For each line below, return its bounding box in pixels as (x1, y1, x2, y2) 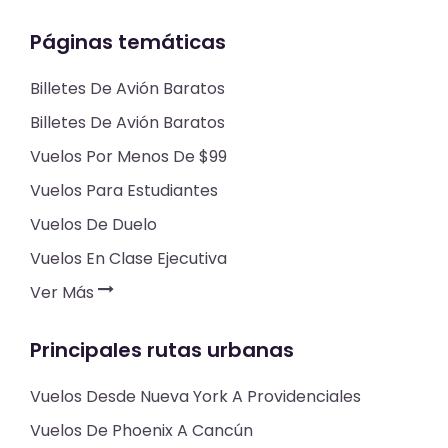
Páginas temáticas (29, 28, 226, 57)
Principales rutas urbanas (29, 336, 294, 365)
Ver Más (29, 281, 98, 305)
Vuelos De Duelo (29, 213, 157, 237)
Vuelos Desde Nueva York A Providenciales (29, 385, 361, 409)
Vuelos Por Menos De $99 (29, 145, 227, 169)
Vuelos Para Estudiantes (29, 179, 218, 203)
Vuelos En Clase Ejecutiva (29, 247, 227, 271)
